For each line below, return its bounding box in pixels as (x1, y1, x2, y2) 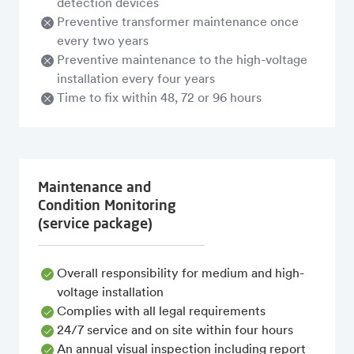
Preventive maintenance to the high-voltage (57, 55, 307, 68)
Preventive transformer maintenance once (57, 17, 299, 30)
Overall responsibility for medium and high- (57, 268, 304, 281)
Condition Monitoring (38, 196, 176, 214)
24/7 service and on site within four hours (57, 325, 293, 338)
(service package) (38, 214, 153, 232)
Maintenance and (38, 178, 151, 196)
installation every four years (57, 73, 215, 87)
